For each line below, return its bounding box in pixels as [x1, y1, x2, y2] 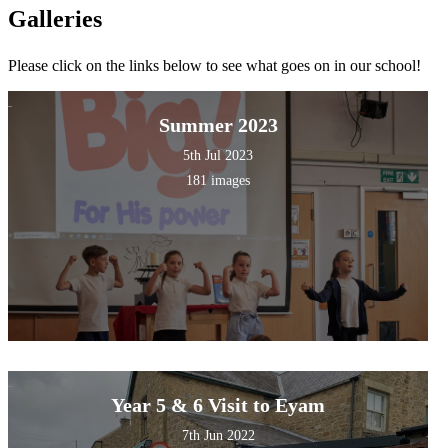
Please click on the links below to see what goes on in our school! [8, 56, 421, 74]
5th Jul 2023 [183, 148, 254, 164]
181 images [186, 173, 251, 189]
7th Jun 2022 [181, 428, 255, 444]
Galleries [8, 6, 102, 33]
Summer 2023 [158, 114, 278, 137]
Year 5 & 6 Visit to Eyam [111, 394, 326, 417]
